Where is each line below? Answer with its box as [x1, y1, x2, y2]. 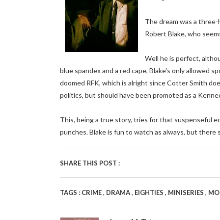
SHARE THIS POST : [60, 159, 120, 167]
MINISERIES [168, 189, 205, 196]
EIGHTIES [135, 189, 165, 196]
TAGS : [60, 189, 82, 196]
